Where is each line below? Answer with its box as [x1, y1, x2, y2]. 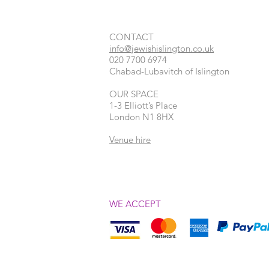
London [109, 111, 142, 122]
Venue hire [109, 134, 151, 145]
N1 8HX [142, 111, 174, 122]
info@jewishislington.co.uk [109, 43, 214, 54]
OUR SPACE [109, 88, 159, 100]
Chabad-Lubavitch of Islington [109, 65, 229, 77]
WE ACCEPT [109, 198, 161, 210]
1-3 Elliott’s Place [109, 100, 177, 111]
